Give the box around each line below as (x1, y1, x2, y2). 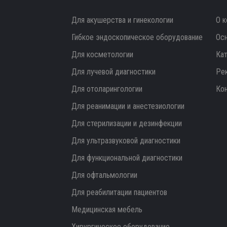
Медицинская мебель (71, 205, 142, 214)
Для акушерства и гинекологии (71, 15, 173, 25)
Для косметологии (71, 50, 133, 59)
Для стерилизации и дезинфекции (71, 119, 182, 128)
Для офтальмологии (71, 170, 137, 180)
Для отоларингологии (71, 84, 142, 94)
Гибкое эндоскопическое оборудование (71, 32, 203, 42)
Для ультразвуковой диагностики (71, 136, 180, 145)
